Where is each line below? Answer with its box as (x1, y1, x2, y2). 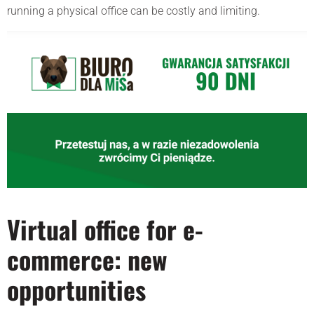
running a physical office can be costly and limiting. (7, 4, 260, 18)
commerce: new (7, 240, 167, 278)
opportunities (7, 270, 146, 308)
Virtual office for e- (7, 210, 203, 247)
